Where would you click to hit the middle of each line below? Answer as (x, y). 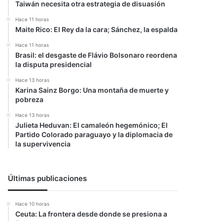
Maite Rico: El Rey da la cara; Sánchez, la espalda (97, 29)
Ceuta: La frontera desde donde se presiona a (92, 214)
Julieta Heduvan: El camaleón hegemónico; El (92, 125)
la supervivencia (43, 144)
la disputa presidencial (54, 64)
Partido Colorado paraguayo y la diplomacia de (94, 134)
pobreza (30, 99)
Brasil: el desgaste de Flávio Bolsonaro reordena (96, 55)
